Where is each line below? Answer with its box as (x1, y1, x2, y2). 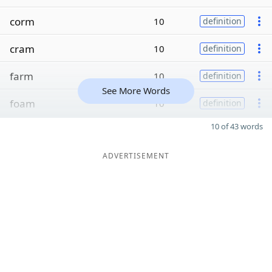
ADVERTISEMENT (103, 151, 169, 161)
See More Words (102, 84, 170, 97)
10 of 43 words (211, 121, 263, 132)
